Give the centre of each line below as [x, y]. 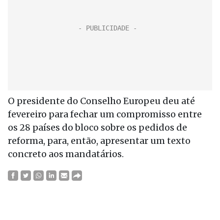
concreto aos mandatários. [66, 154]
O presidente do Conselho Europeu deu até [101, 101]
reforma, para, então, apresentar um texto [99, 141]
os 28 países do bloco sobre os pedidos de [97, 127]
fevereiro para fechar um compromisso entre [105, 114]
